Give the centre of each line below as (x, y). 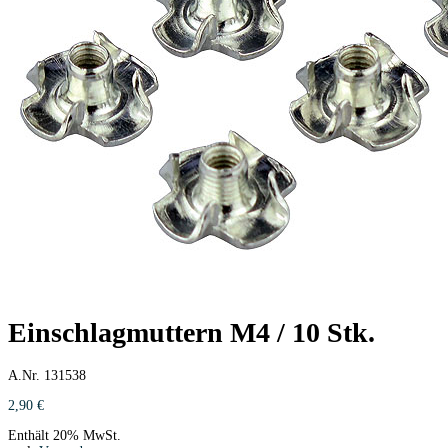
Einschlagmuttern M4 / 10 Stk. (191, 332)
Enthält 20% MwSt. (64, 435)
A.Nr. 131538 (47, 375)
